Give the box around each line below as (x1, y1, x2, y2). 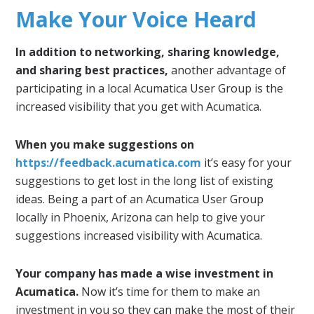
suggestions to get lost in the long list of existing (15, 173, 274, 189)
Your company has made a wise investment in (15, 266, 274, 282)
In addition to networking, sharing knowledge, (15, 44, 280, 60)
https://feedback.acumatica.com (15, 155, 202, 171)
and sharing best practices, (15, 62, 169, 78)
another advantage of (168, 62, 287, 78)
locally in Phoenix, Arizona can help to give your (15, 210, 266, 226)
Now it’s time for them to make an (78, 284, 261, 300)
